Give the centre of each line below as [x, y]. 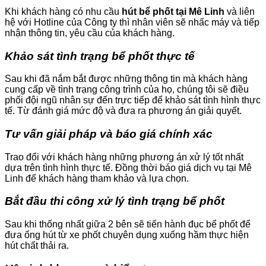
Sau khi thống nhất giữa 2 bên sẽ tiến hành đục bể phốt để [128, 224]
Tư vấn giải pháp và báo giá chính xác [109, 134]
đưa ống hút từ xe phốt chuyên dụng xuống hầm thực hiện [127, 235]
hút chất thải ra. [37, 246]
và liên [240, 11]
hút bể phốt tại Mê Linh [173, 11]
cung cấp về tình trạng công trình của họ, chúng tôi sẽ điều [127, 90]
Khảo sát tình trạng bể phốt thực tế [100, 56]
